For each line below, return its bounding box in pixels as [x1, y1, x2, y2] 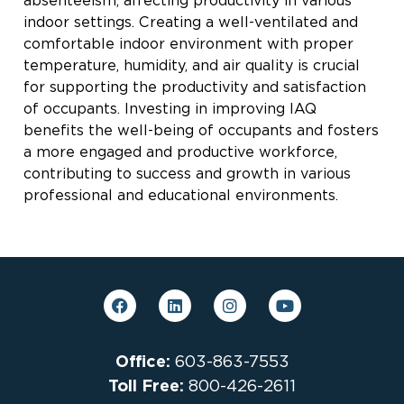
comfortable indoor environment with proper [23, 34, 353, 52]
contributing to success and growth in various [23, 164, 351, 182]
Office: [115, 351, 170, 371]
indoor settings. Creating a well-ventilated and [23, 13, 358, 31]
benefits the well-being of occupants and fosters [23, 121, 379, 139]
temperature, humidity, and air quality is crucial [23, 56, 360, 74]
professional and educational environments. [23, 186, 338, 204]
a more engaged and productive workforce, [23, 142, 337, 161]
